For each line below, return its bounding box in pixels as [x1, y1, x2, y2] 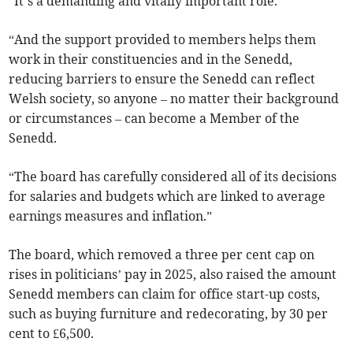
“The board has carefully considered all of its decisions [9, 169, 337, 185]
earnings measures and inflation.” [9, 208, 213, 225]
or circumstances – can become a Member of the [9, 110, 300, 127]
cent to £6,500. [9, 325, 95, 342]
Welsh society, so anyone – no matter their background [9, 91, 340, 107]
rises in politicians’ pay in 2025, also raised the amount [9, 266, 337, 283]
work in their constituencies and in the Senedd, [9, 51, 293, 68]
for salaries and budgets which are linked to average [9, 188, 326, 205]
